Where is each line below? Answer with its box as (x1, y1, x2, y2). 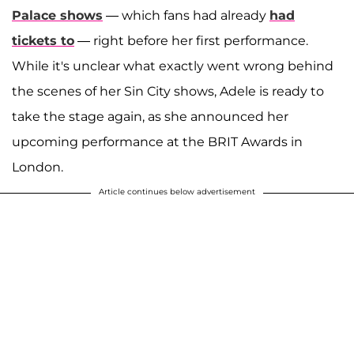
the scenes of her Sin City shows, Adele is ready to (12, 83, 324, 99)
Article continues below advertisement (99, 186, 255, 197)
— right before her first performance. (74, 32, 308, 48)
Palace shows (12, 7, 103, 23)
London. (12, 159, 63, 175)
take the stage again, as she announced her (12, 108, 288, 124)
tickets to (12, 32, 74, 48)
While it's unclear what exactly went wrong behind (12, 58, 333, 73)
